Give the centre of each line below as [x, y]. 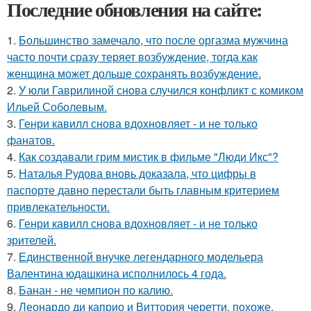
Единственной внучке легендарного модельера [141, 257]
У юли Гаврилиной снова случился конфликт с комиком [161, 90]
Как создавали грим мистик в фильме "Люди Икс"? [149, 157]
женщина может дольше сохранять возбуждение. [134, 73]
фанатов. [31, 140]
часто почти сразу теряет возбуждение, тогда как [132, 57]
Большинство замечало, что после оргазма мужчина [153, 40]
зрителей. [32, 240]
